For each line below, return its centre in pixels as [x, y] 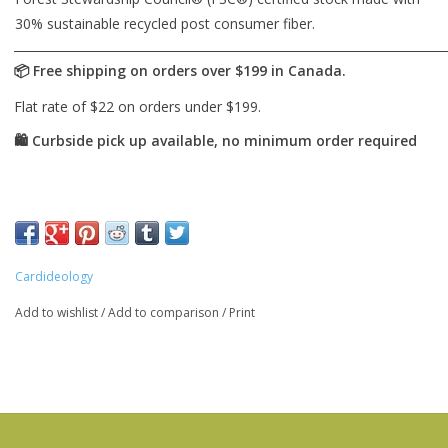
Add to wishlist [58, 313]
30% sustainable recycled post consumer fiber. [165, 24]
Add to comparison [165, 313]
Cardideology [54, 277]
